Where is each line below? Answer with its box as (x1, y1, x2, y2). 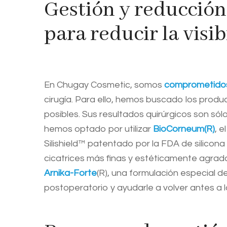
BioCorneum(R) (153, 124, 215, 134)
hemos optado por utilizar (44, 124, 153, 134)
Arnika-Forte (44, 168, 97, 178)
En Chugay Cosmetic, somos (44, 80, 164, 90)
